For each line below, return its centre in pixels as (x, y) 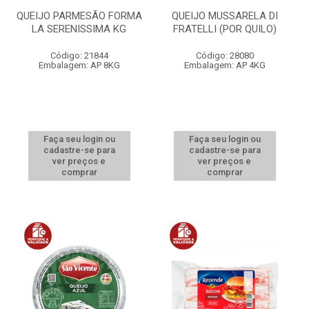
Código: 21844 (79, 56)
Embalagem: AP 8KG (79, 65)
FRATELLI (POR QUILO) (225, 29)
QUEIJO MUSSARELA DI (225, 16)
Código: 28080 (225, 56)
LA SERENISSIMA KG (79, 29)
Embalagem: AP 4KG (225, 65)
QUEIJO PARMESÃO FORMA (79, 16)
